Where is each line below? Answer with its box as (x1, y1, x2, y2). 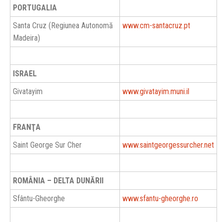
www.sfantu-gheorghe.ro (122, 194, 198, 203)
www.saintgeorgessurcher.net (122, 140, 214, 150)
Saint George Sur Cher (13, 140, 82, 150)
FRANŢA (13, 122, 41, 132)
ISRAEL (13, 69, 37, 78)
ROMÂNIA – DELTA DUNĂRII (13, 176, 104, 185)
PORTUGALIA (13, 3, 57, 12)
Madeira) (13, 33, 40, 43)
